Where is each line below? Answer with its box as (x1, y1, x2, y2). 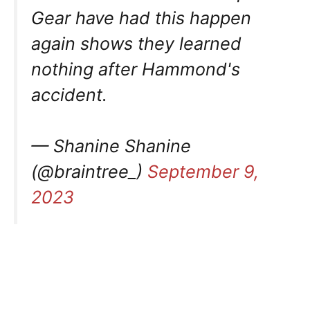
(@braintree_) (31, 161, 147, 183)
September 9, (147, 161, 259, 183)
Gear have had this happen (31, 7, 251, 28)
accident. (31, 84, 107, 105)
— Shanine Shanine (31, 136, 191, 157)
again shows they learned (31, 33, 241, 54)
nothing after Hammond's (31, 58, 240, 80)
